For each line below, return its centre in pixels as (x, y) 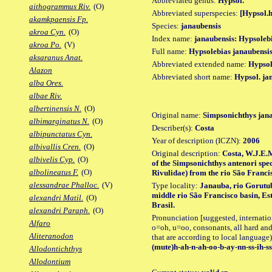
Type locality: (176, 185)
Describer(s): (173, 127)
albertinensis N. (55, 109)
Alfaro (40, 223)
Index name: (173, 38)
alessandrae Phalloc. (64, 185)
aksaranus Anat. (56, 58)
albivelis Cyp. (52, 160)
